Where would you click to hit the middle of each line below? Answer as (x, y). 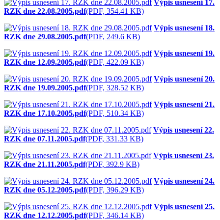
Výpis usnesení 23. (184, 155)
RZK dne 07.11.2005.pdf (45, 138)
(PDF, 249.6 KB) (113, 36)
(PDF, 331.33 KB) (114, 138)
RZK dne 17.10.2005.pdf (45, 113)
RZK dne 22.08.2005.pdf (45, 11)
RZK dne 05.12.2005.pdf (45, 190)
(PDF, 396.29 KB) (115, 190)
